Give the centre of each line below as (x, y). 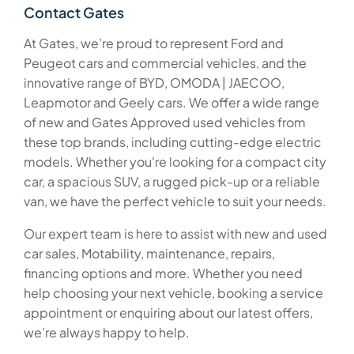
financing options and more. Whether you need (163, 273)
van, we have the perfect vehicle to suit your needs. (175, 201)
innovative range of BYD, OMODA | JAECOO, (154, 83)
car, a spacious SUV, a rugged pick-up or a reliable (172, 182)
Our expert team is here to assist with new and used (175, 234)
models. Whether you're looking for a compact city (175, 162)
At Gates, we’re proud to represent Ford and (154, 43)
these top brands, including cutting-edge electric (173, 142)
